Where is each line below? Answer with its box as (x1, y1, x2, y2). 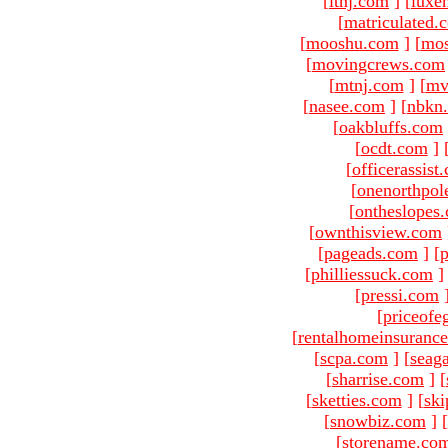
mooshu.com (305, 32, 399, 53)
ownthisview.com (315, 221, 442, 242)
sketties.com (311, 389, 402, 410)
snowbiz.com (330, 410, 426, 431)
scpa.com (320, 347, 388, 368)
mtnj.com (334, 74, 404, 95)
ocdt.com (360, 137, 428, 158)
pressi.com (361, 284, 439, 305)
